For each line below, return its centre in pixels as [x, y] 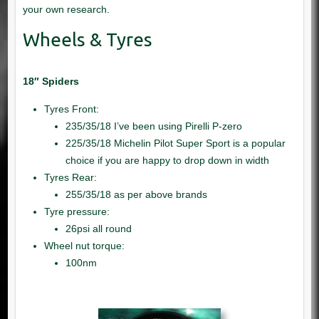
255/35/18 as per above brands [136, 194]
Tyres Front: [71, 109]
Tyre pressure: [77, 211]
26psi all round [98, 228]
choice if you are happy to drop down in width [167, 160]
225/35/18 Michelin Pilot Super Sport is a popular [175, 143]
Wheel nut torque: [84, 245]
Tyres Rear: [70, 177]
